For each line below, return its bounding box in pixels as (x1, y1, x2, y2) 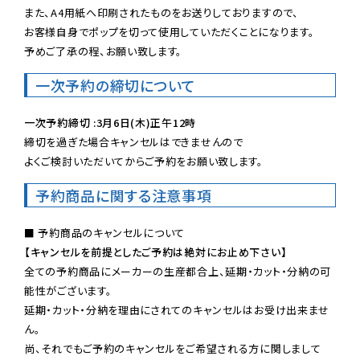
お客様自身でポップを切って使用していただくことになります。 (24, 23, 315, 39)
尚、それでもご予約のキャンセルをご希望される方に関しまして (24, 340, 321, 356)
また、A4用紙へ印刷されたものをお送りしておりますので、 (24, 4, 299, 20)
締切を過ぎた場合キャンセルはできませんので (24, 133, 243, 149)
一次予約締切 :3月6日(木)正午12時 (24, 114, 196, 130)
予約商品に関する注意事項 (35, 184, 212, 206)
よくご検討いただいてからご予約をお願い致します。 (24, 153, 264, 169)
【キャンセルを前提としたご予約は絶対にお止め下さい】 (24, 243, 288, 260)
